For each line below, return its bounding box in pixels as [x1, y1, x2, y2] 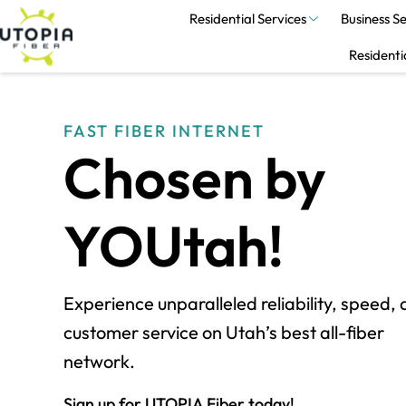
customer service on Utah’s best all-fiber [63, 321, 384, 343]
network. [63, 350, 135, 372]
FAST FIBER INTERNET [63, 121, 265, 141]
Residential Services [188, 9, 306, 27]
